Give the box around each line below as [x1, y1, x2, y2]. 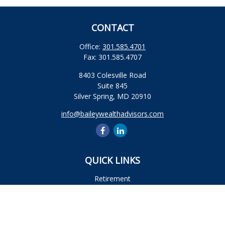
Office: [79, 42, 102, 51]
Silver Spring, [74, 91, 115, 101]
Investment [94, 186, 131, 195]
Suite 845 [97, 81, 128, 90]
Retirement [94, 174, 131, 183]
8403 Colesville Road [79, 70, 146, 80]
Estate [102, 198, 123, 207]
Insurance [96, 210, 129, 219]
